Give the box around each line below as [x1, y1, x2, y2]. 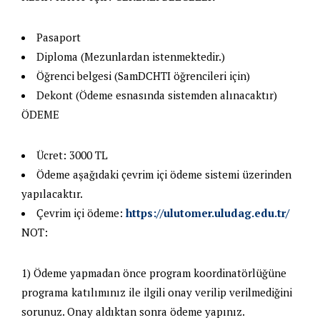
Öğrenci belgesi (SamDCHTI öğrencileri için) [36, 68, 250, 83]
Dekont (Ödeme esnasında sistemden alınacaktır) [36, 87, 277, 102]
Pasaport [36, 29, 81, 44]
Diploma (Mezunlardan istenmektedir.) [36, 49, 225, 64]
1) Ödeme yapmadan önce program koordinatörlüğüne [21, 265, 286, 280]
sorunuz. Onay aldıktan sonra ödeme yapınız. [21, 304, 245, 319]
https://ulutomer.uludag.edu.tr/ [126, 205, 289, 220]
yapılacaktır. [21, 186, 83, 201]
